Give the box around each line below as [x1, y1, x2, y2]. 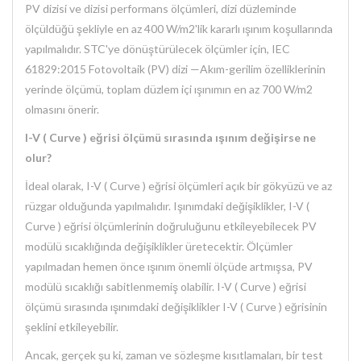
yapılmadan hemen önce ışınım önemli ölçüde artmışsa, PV [25, 259, 313, 274]
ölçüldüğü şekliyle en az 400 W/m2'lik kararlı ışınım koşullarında [25, 22, 333, 36]
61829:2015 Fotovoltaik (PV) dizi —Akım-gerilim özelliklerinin [25, 62, 326, 77]
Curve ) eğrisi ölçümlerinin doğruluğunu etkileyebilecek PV [25, 219, 317, 234]
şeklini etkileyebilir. [25, 320, 118, 334]
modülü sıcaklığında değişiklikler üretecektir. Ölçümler [25, 239, 293, 254]
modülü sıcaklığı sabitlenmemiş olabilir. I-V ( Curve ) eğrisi [25, 280, 306, 294]
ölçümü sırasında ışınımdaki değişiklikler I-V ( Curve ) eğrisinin [25, 300, 327, 314]
